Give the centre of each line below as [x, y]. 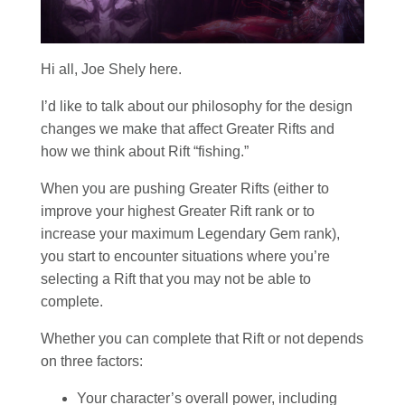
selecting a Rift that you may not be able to [176, 278]
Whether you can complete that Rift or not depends [202, 338]
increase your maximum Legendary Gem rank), [190, 233]
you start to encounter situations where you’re [185, 256]
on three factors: [92, 361]
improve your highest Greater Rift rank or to [178, 211]
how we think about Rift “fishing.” [145, 151]
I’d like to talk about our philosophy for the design [197, 106]
